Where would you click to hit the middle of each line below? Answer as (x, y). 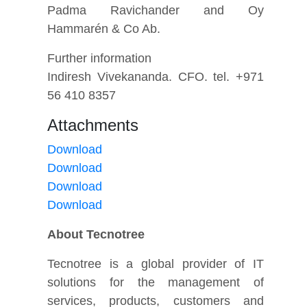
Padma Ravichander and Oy (156, 10)
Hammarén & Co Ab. (104, 28)
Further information (100, 58)
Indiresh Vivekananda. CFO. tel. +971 (156, 76)
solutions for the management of (156, 282)
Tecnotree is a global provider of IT (156, 263)
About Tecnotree (96, 234)
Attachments (93, 125)
